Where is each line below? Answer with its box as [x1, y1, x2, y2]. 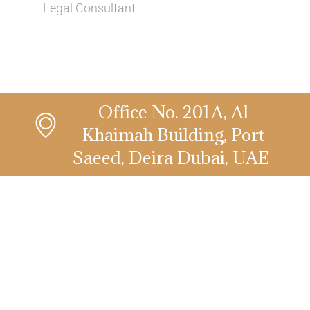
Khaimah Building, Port [82, 123, 264, 146]
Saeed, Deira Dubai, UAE [73, 146, 273, 169]
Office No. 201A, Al [98, 100, 248, 123]
